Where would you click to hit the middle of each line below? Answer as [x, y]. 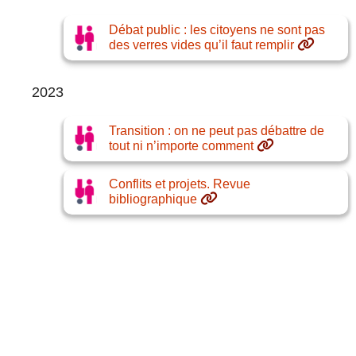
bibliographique [153, 199]
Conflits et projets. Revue [180, 184]
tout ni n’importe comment [181, 145]
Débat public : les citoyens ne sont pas [217, 30]
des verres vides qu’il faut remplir [201, 45]
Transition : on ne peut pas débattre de [217, 130]
